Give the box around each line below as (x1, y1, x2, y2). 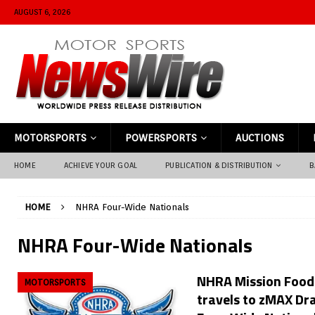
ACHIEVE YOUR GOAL (63, 160, 138, 170)
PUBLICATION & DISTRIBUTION (165, 160, 273, 170)
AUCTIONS (236, 132, 284, 143)
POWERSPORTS (125, 132, 197, 143)
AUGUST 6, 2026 (14, 7, 70, 17)
